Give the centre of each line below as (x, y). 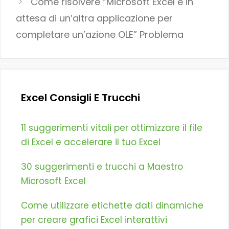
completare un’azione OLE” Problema (100, 35)
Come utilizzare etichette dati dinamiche (112, 206)
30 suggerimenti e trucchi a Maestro (102, 167)
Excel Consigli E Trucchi (81, 98)
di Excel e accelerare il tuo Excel (91, 142)
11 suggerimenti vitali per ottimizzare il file (112, 128)
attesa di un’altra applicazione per (94, 18)
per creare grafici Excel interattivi (94, 220)
